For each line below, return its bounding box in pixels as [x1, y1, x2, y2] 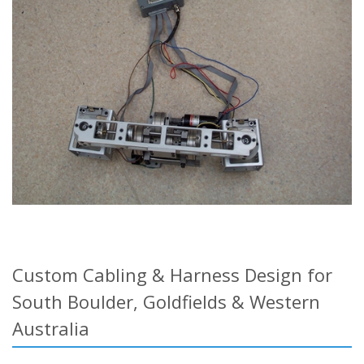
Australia [12, 315, 89, 340]
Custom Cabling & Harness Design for [12, 262, 332, 287]
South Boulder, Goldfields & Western [12, 288, 320, 314]
